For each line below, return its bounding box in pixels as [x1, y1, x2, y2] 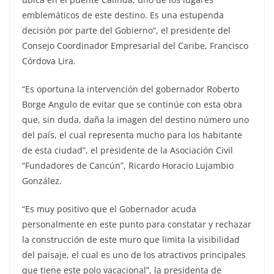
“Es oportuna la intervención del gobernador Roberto [22, 83, 239, 95]
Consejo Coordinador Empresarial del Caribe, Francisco [22, 40, 248, 52]
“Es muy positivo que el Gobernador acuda [22, 203, 196, 215]
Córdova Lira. [22, 55, 76, 67]
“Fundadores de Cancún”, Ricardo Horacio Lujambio [22, 160, 234, 172]
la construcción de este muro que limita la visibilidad [22, 234, 240, 246]
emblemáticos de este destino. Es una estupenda [22, 9, 224, 21]
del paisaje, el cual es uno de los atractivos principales [22, 249, 246, 261]
